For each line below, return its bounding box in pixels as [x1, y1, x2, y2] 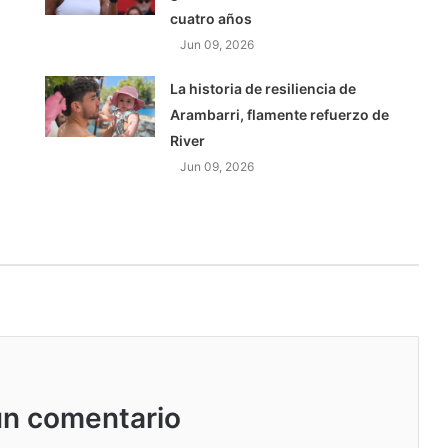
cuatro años [170, 10, 253, 28]
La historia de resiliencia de [170, 80, 357, 98]
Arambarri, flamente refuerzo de [170, 106, 390, 124]
